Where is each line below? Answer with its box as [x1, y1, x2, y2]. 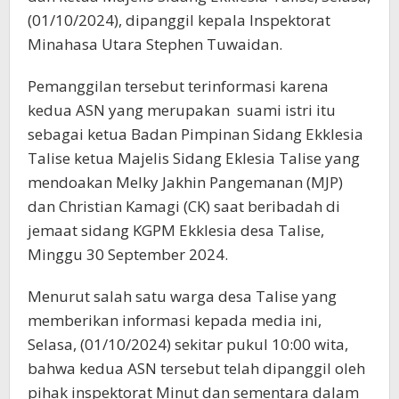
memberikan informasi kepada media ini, [28, 309, 322, 330]
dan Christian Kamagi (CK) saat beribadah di [28, 195, 340, 216]
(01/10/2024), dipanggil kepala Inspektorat [28, 9, 330, 30]
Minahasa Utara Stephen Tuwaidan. [28, 33, 282, 54]
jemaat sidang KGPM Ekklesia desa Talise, [28, 219, 324, 240]
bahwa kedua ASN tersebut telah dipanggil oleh [28, 357, 365, 379]
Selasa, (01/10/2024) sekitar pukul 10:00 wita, [28, 333, 348, 354]
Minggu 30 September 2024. [28, 243, 228, 265]
